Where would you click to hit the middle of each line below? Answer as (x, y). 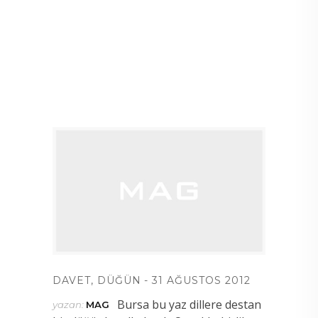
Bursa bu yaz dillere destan (189, 304)
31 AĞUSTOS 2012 (201, 280)
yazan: (69, 304)
